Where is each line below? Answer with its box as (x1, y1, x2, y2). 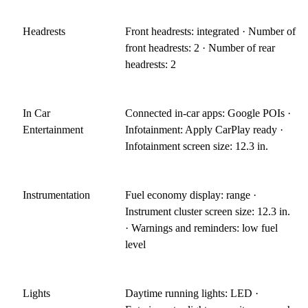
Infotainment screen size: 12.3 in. (125, 140, 269, 152)
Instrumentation (23, 188, 90, 201)
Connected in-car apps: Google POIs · (125, 107, 291, 119)
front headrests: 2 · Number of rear (125, 41, 276, 54)
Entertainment (23, 123, 83, 135)
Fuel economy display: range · (125, 188, 257, 201)
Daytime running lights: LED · (125, 287, 259, 299)
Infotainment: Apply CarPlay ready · (125, 123, 284, 135)
